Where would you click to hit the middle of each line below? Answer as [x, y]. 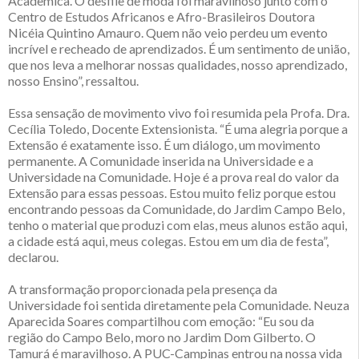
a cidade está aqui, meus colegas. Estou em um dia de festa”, [168, 241]
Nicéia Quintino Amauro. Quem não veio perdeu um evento [168, 33]
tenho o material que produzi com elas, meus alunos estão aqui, [177, 225]
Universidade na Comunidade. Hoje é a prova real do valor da [173, 177]
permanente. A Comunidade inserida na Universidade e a [161, 161]
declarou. [33, 257]
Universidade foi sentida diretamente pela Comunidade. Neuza [179, 305]
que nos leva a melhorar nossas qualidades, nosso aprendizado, [177, 65]
